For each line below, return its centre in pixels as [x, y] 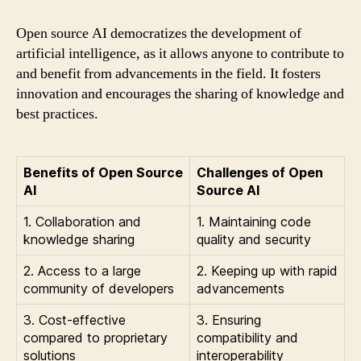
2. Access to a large [82, 271]
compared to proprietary [95, 338]
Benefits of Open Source [103, 172]
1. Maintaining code [254, 222]
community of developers [99, 288]
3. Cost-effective [75, 320]
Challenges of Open [260, 172]
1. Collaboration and [82, 222]
